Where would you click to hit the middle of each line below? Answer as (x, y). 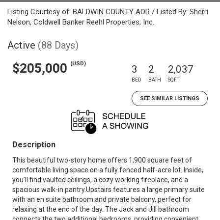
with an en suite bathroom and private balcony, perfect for (102, 199)
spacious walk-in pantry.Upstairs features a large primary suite (109, 190)
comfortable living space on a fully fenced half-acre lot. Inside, (108, 170)
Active (21, 45)
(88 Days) (58, 45)
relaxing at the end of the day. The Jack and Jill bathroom (101, 209)
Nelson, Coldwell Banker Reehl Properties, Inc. (81, 22)
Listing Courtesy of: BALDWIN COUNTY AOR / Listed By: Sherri (108, 12)
